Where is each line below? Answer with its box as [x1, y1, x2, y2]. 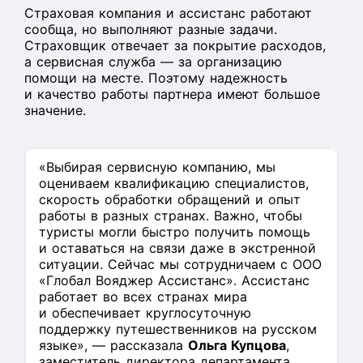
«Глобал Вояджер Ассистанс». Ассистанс [39, 272, 310, 288]
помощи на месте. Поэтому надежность [24, 70, 288, 86]
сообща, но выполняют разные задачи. [24, 21, 277, 37]
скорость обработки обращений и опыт [39, 191, 301, 207]
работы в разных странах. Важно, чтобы [39, 207, 302, 224]
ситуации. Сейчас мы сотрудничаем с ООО [39, 256, 322, 272]
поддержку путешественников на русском [39, 321, 317, 337]
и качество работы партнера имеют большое [24, 86, 320, 102]
